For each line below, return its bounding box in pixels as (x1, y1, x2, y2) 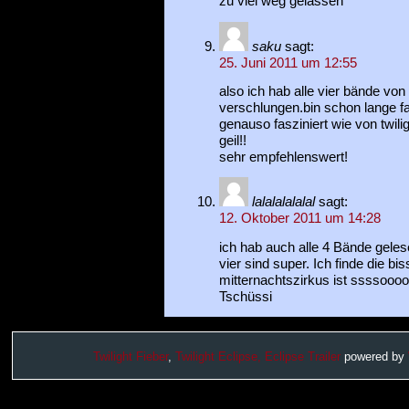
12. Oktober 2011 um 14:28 (218, 211, 381, 226)
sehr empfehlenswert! (218, 150, 348, 165)
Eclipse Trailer (265, 350, 341, 364)
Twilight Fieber (93, 350, 168, 364)
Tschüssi (218, 288, 272, 304)
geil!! (218, 133, 246, 149)
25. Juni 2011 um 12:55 (218, 55, 357, 70)
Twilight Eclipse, (175, 350, 261, 364)
